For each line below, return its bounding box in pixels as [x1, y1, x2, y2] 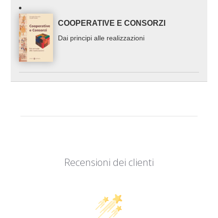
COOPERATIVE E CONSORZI [58, 19, 166, 28]
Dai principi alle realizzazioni [58, 34, 145, 42]
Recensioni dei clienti [64, 156, 154, 169]
